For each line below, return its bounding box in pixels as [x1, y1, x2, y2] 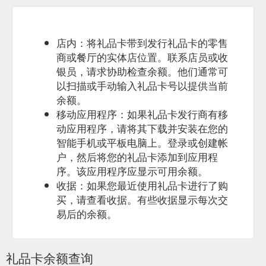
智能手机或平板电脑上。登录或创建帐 [56, 134, 228, 150]
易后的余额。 [56, 205, 117, 221]
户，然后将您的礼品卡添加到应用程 [56, 148, 218, 164]
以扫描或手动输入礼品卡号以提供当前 [56, 77, 228, 93]
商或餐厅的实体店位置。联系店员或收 [56, 49, 228, 64]
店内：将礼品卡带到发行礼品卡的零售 [56, 34, 228, 50]
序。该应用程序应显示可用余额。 [56, 163, 208, 178]
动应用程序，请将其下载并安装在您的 [56, 120, 228, 135]
